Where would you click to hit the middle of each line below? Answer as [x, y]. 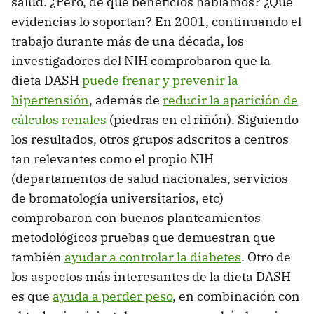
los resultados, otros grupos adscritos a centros [150, 139]
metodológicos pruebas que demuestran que [143, 237]
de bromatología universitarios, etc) [117, 198]
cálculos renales [59, 119]
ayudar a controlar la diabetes [153, 257]
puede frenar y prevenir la [160, 80]
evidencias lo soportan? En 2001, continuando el [156, 21]
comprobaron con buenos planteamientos [136, 217]
